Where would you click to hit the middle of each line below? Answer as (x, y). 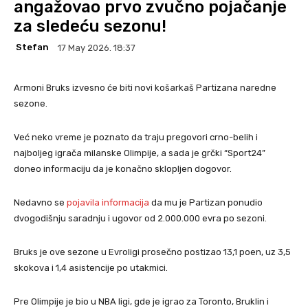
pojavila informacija (108, 202)
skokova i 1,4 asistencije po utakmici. (91, 267)
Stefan (32, 47)
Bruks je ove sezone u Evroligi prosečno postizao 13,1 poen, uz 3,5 (152, 252)
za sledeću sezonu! (90, 26)
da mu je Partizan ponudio (206, 202)
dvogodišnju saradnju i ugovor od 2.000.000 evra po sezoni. (140, 218)
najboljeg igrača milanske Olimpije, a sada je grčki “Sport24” (140, 153)
